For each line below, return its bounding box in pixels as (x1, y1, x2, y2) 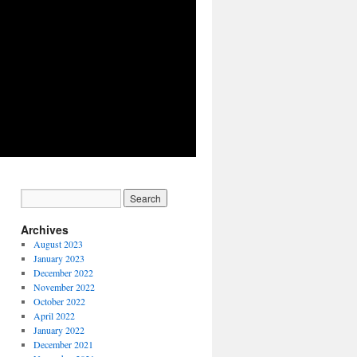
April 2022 (33, 309, 75, 322)
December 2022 (33, 266, 93, 279)
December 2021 (33, 338, 93, 351)
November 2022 (33, 280, 95, 293)
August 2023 (33, 237, 83, 250)
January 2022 (33, 324, 84, 336)
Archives (21, 222, 69, 237)
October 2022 (33, 295, 85, 308)
